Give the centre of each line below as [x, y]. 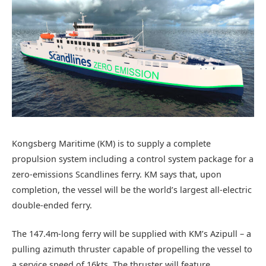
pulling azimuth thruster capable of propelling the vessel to [132, 249]
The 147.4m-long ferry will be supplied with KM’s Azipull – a [132, 233]
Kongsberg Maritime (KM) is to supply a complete [111, 143]
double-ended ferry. [52, 205]
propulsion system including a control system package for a [133, 159]
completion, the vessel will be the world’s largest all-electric [132, 189]
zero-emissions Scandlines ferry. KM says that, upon [117, 174]
